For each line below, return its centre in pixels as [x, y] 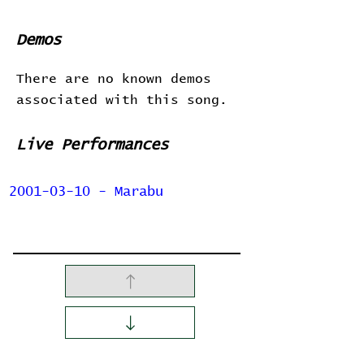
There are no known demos [114, 79]
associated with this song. [122, 100]
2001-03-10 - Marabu [86, 192]
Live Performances [92, 145]
